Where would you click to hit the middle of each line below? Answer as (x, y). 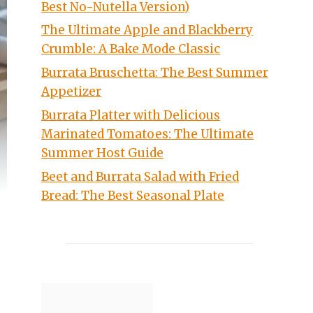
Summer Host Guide (103, 153)
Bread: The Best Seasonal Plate (133, 195)
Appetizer (72, 92)
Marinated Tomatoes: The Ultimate (148, 134)
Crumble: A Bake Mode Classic (131, 49)
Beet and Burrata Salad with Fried (140, 176)
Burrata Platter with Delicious (131, 116)
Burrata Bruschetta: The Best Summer (155, 73)
